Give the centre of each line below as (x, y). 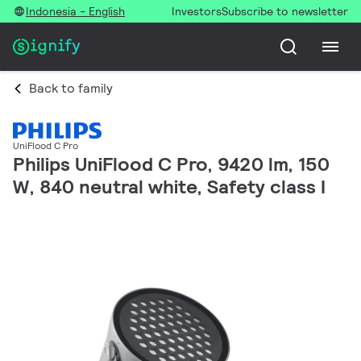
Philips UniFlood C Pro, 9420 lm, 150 (171, 164)
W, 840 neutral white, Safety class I (169, 187)
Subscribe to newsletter (285, 11)
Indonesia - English (75, 11)
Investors (197, 11)
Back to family (71, 88)
